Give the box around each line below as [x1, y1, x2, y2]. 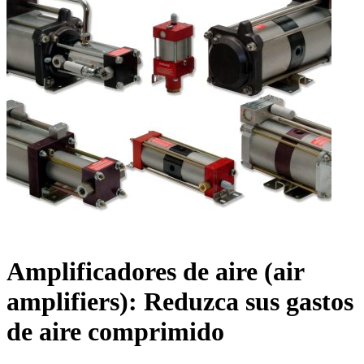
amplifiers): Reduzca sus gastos [6, 287, 353, 317]
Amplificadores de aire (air [6, 257, 304, 287]
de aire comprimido [6, 317, 224, 347]
